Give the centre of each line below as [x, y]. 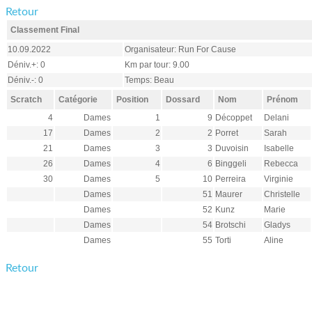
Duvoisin [232, 148]
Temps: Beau [149, 80]
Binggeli [231, 164]
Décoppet [234, 118]
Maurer [229, 194]
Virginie [279, 179]
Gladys [277, 225]
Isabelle [279, 148]
